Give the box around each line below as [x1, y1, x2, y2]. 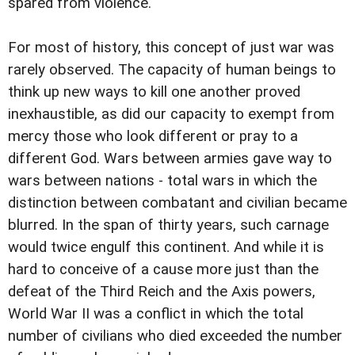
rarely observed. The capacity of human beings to [8, 61, 336, 79]
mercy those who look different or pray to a [8, 128, 298, 146]
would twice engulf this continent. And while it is [8, 239, 324, 257]
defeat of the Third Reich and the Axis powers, [8, 283, 315, 301]
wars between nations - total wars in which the [8, 172, 317, 190]
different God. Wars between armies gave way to [8, 150, 332, 168]
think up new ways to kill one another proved [8, 83, 300, 101]
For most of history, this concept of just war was [8, 39, 334, 57]
